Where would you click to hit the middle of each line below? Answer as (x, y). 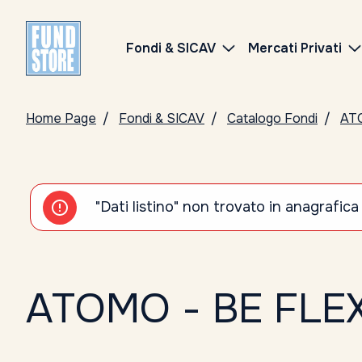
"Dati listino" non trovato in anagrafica (227, 207)
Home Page (61, 118)
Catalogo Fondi (272, 118)
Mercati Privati (295, 48)
